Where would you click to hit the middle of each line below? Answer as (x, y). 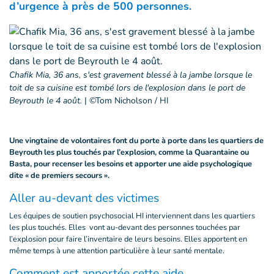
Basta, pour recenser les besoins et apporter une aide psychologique (131, 164)
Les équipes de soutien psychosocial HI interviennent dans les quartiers (132, 216)
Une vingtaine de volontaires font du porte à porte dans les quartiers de (136, 141)
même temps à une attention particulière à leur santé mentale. (117, 251)
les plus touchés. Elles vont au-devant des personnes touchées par (125, 228)
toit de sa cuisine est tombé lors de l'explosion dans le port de (127, 88)
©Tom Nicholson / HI (129, 101)
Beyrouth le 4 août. (47, 101)
